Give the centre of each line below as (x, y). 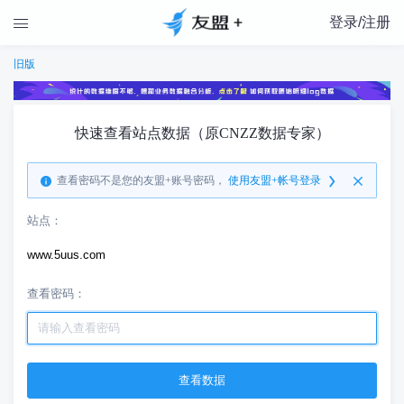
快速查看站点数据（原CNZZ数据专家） (202, 133)
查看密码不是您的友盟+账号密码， (141, 181)
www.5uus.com (66, 255)
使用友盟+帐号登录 (275, 181)
